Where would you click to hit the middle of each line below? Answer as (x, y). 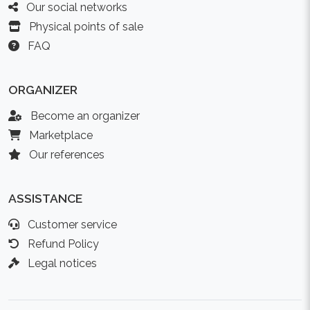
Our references (65, 155)
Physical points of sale (85, 27)
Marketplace (60, 135)
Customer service (71, 225)
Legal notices (61, 263)
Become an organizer (84, 116)
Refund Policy (62, 244)
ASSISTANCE (45, 198)
